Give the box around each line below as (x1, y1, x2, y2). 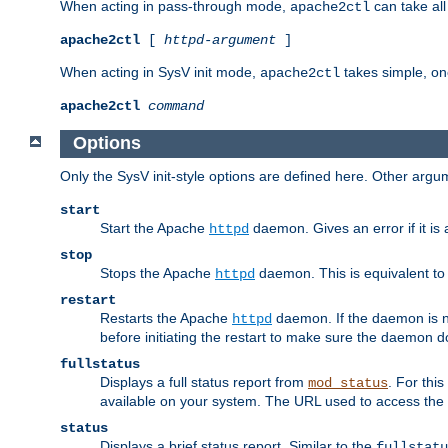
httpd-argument (164, 31, 276, 48)
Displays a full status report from (100, 374, 308, 391)
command (148, 97, 204, 114)
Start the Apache (100, 220, 209, 237)
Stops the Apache (100, 265, 215, 282)
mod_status (308, 375, 388, 392)
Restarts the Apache (100, 310, 232, 327)
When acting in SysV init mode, (60, 63, 260, 80)
